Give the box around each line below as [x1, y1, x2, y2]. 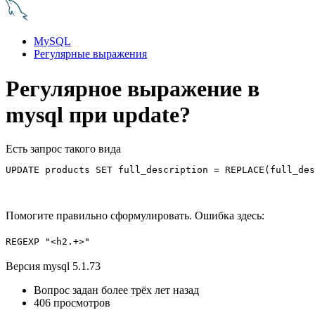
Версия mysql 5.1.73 [6, 260, 101, 273]
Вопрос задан [34, 284, 101, 297]
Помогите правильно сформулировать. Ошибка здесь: [6, 210, 264, 222]
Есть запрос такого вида [6, 143, 121, 155]
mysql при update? [6, 101, 191, 127]
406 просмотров [34, 297, 110, 309]
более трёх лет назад [101, 284, 199, 297]
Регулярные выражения [34, 48, 147, 60]
